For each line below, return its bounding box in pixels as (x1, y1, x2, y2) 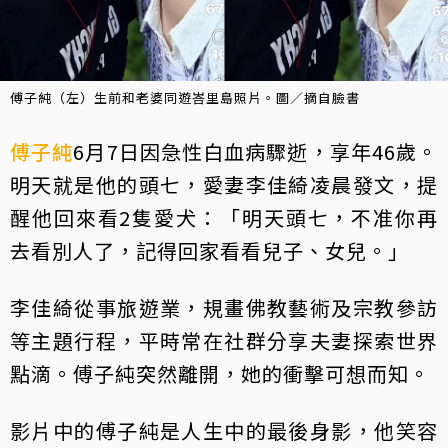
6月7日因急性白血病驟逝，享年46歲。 (73, 137, 439, 167)
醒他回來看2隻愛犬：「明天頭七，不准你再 (10, 203, 438, 233)
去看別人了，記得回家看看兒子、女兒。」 (10, 236, 409, 266)
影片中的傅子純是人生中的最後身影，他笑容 (10, 416, 438, 446)
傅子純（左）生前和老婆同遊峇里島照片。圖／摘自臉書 (10, 88, 360, 108)
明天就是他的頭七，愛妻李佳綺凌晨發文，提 (10, 170, 438, 200)
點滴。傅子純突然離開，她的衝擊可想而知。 (10, 359, 430, 389)
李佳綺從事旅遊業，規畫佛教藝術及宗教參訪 (10, 293, 438, 323)
